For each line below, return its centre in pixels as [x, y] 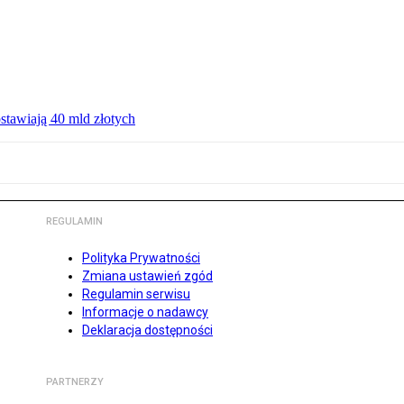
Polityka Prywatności [141, 258]
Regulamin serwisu [136, 294]
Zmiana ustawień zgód [147, 276]
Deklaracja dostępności [147, 331]
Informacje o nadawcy [145, 312]
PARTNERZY [75, 382]
